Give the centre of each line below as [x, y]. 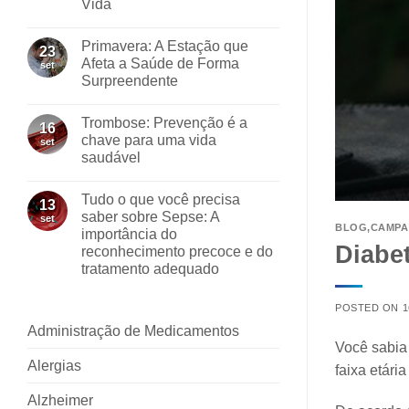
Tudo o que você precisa [161, 199]
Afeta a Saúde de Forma [160, 63]
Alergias [54, 365]
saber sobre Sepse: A [150, 216]
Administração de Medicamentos [133, 330]
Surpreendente [131, 80]
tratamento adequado [152, 268]
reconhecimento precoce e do [177, 251]
